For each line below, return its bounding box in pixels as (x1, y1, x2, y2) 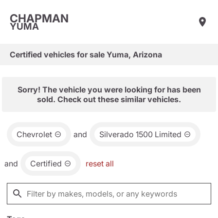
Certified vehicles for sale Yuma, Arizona (10, 50, 162, 59)
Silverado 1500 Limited (99, 129, 182, 139)
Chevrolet (17, 129, 52, 139)
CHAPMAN (10, 11, 69, 25)
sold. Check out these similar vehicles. (37, 94, 181, 104)
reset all (86, 159, 114, 168)
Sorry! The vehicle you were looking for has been (17, 85, 201, 94)
